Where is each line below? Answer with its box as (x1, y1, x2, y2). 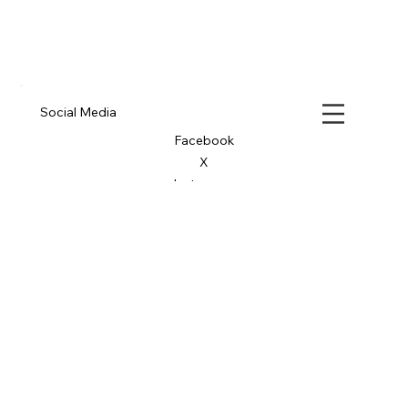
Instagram (173, 212, 235, 229)
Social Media (40, 139, 117, 157)
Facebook (173, 168, 234, 186)
